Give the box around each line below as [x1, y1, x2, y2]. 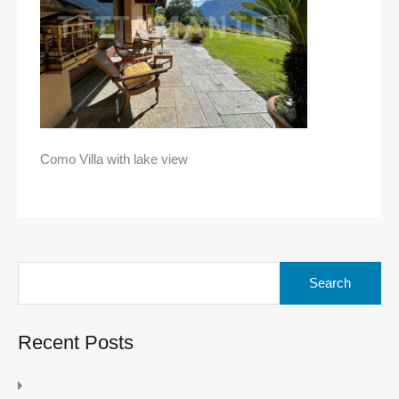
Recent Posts [18, 331, 134, 354]
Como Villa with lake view [40, 151, 188, 167]
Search [278, 261, 321, 277]
